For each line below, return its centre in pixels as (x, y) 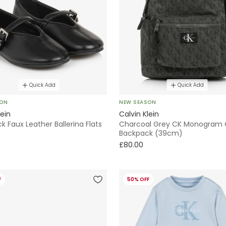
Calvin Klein (139, 114)
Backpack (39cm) (151, 133)
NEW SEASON (137, 102)
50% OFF (138, 180)
